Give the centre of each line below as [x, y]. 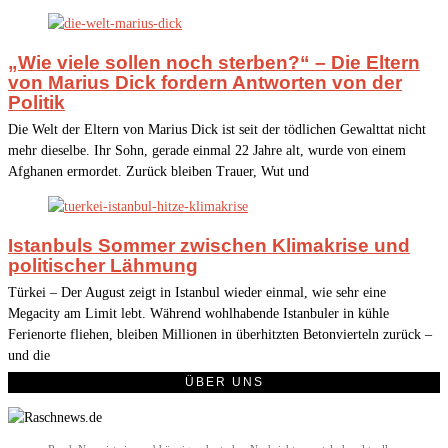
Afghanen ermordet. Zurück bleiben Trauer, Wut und [158, 172]
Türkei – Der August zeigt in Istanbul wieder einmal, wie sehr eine [197, 293]
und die [29, 356]
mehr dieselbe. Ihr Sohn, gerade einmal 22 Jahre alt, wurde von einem [207, 151]
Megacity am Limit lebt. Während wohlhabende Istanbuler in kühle [198, 314]
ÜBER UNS [224, 382]
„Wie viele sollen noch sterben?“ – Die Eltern [214, 63]
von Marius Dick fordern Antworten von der [205, 83]
